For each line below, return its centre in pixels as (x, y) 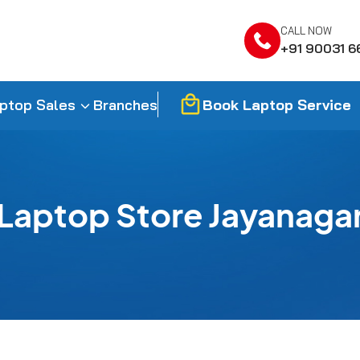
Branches (125, 105)
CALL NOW (306, 31)
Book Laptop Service (276, 104)
